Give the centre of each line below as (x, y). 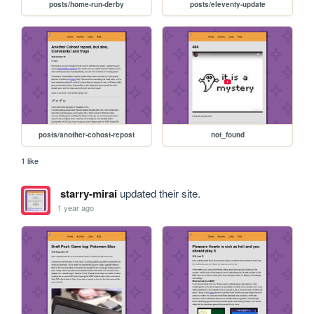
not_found (227, 134)
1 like (30, 160)
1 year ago (76, 208)
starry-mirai (88, 193)
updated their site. (158, 193)
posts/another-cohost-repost (87, 134)
